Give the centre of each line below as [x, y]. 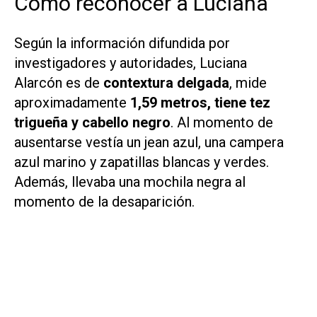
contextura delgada [165, 82]
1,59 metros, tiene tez [200, 102]
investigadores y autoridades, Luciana [131, 63]
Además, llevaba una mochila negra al [130, 181]
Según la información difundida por [122, 43]
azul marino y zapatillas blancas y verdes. [142, 162]
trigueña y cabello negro [92, 122]
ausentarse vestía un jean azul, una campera [149, 142]
